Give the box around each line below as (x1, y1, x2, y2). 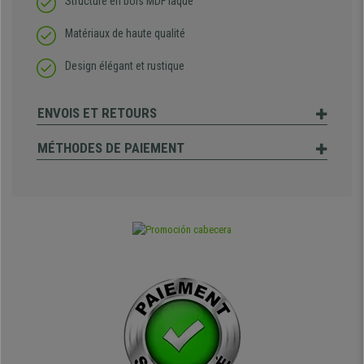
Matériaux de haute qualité (65, 27, 185, 41)
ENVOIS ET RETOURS (37, 105, 157, 122)
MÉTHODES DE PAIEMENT (37, 140, 184, 157)
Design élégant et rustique (65, 59, 184, 73)
